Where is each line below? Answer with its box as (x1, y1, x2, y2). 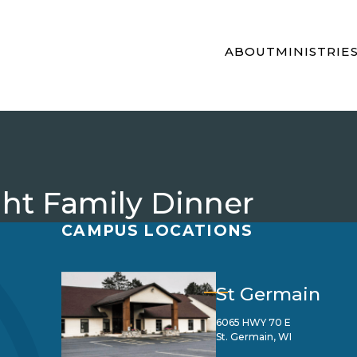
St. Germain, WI (216, 331, 292, 343)
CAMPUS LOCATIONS (61, 222, 253, 240)
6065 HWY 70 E (216, 316, 291, 328)
